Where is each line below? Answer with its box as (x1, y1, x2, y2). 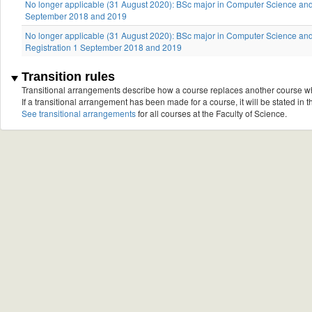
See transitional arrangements (22, 107, 136, 120)
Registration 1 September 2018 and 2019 (25, 41, 182, 54)
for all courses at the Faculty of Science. (136, 107, 287, 120)
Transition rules (18, 70, 115, 84)
